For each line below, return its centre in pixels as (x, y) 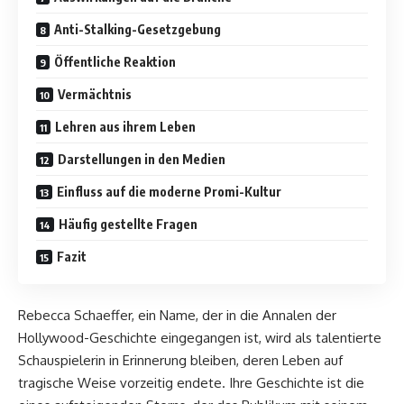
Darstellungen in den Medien (142, 159)
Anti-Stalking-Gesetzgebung (138, 29)
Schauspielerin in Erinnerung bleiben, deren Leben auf (180, 361)
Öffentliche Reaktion (115, 61)
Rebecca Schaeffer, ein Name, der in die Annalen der (177, 316)
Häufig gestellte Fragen (128, 224)
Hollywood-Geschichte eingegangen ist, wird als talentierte (200, 338)
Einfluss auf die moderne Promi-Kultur (169, 191)
